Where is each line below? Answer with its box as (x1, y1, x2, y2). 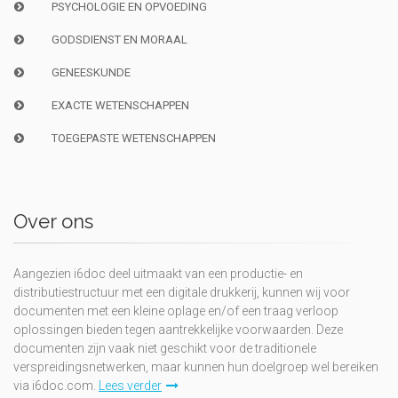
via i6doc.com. (13, 378, 99, 393)
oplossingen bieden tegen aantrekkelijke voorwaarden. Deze (13, 322, 343, 337)
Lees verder (99, 378, 162, 393)
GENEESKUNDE (51, 65, 131, 79)
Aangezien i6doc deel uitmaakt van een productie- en (13, 266, 303, 281)
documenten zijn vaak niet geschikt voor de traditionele (13, 340, 316, 355)
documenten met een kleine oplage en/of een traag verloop (13, 303, 338, 318)
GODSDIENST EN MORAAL (51, 32, 187, 46)
